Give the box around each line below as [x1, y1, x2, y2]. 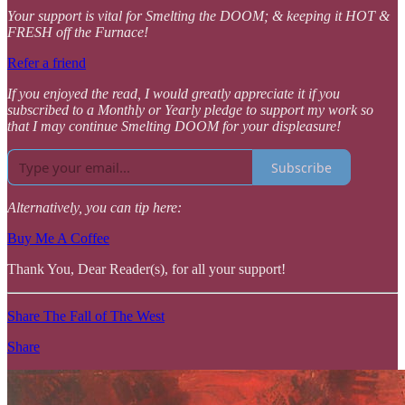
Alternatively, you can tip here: [7, 200, 182, 216]
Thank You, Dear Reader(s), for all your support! [7, 261, 286, 278]
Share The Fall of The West [7, 308, 165, 325]
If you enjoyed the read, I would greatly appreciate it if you [7, 86, 340, 102]
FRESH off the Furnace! [7, 24, 148, 41]
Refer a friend [7, 55, 86, 71]
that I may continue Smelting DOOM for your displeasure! [7, 118, 341, 135]
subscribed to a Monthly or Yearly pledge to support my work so [7, 102, 373, 118]
